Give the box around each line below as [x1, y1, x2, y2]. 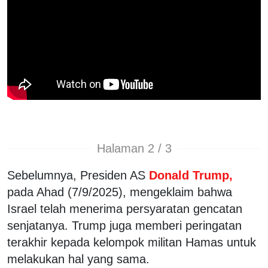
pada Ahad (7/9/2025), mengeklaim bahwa [7, 185, 232, 199]
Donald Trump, [149, 168, 233, 182]
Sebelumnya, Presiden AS [7, 168, 149, 182]
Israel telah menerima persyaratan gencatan [7, 202, 242, 215]
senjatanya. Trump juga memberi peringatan [7, 218, 242, 232]
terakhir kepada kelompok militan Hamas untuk [7, 235, 256, 249]
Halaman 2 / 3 [96, 142, 172, 156]
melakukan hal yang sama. [7, 252, 150, 266]
